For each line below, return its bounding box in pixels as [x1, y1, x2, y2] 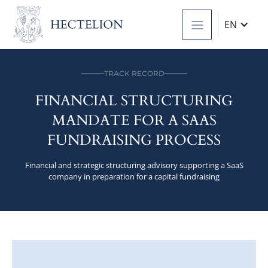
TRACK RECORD [103, 68, 165, 78]
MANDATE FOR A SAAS [51, 110, 217, 130]
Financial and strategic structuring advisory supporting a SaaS [25, 159, 243, 170]
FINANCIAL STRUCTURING [35, 90, 233, 111]
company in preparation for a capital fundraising [48, 170, 220, 182]
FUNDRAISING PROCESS [47, 130, 221, 150]
